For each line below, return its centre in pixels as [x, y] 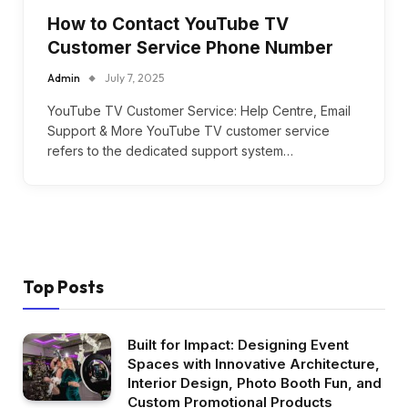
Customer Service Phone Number [190, 47]
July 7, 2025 [134, 77]
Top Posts [63, 286]
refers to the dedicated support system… [170, 150]
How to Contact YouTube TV [168, 24]
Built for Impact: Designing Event [238, 344]
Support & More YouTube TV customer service [189, 130]
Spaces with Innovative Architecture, [254, 363]
